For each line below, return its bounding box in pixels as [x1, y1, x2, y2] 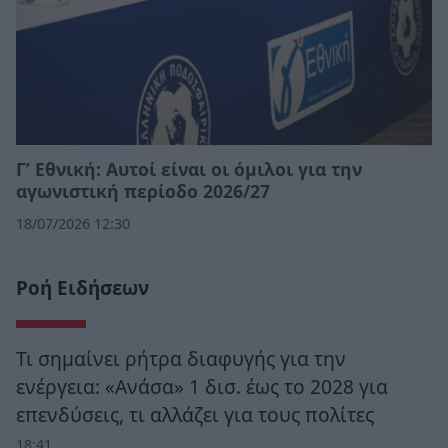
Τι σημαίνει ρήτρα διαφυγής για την [16, 345, 346, 373]
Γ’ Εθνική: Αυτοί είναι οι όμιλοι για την [16, 157, 362, 182]
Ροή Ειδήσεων [16, 275, 149, 302]
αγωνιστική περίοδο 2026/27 [16, 179, 270, 204]
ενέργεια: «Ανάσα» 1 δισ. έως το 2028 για [16, 373, 388, 401]
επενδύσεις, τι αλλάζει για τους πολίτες [16, 401, 374, 429]
